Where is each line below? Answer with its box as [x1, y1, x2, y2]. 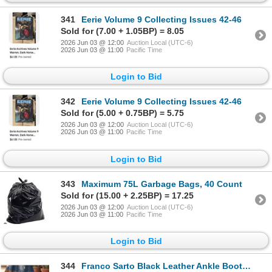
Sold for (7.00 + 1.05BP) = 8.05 [61, 25, 184, 36]
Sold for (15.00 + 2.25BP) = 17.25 [61, 190, 194, 200]
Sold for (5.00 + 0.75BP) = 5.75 [61, 108, 184, 118]
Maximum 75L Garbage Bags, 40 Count [81, 178, 242, 189]
